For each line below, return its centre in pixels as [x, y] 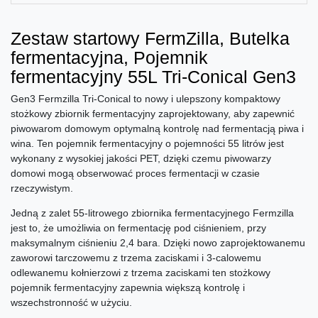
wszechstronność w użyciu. [71, 303]
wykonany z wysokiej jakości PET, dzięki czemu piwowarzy [141, 159]
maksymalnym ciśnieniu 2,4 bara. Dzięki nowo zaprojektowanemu [158, 243]
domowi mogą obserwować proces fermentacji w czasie [135, 174]
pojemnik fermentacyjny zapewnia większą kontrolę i [128, 288]
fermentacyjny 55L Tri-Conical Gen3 [153, 77]
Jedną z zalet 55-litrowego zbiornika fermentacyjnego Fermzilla [152, 213]
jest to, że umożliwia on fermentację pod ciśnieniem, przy [138, 228]
